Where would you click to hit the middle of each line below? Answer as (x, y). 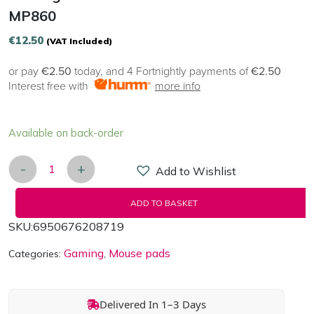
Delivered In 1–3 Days (153, 305)
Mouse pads (139, 253)
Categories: (36, 254)
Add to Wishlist (196, 171)
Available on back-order (66, 133)
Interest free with (51, 87)
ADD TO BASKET (164, 203)
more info (178, 87)
